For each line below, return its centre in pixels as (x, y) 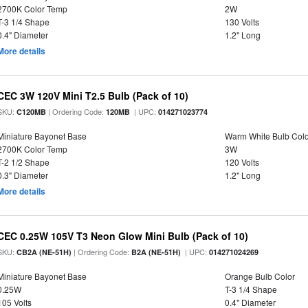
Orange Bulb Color (260, 276)
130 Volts (242, 22)
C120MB (32, 112)
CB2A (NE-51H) (44, 252)
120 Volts (242, 162)
